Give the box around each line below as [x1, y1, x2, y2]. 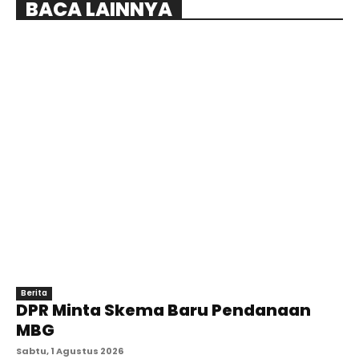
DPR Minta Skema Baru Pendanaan [16, 298, 311, 321]
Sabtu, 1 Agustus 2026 [16, 344, 123, 357]
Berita [21, 286, 47, 299]
